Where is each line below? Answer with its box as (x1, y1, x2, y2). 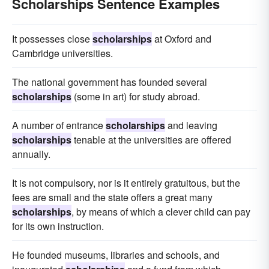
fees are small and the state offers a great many (12, 190, 213, 204)
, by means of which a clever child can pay (71, 205, 250, 219)
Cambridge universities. (12, 46, 113, 60)
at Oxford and (152, 32, 211, 46)
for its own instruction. (12, 219, 104, 233)
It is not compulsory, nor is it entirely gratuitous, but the (12, 176, 240, 190)
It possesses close (12, 32, 92, 46)
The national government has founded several (12, 75, 207, 89)
